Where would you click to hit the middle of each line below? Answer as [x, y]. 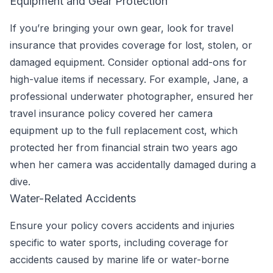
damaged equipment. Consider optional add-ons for [128, 62]
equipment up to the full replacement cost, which [124, 130]
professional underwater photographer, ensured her [132, 96]
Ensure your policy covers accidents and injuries [122, 225]
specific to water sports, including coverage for [119, 243]
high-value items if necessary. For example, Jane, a [129, 79]
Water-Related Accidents [73, 198]
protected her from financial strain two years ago [124, 147]
